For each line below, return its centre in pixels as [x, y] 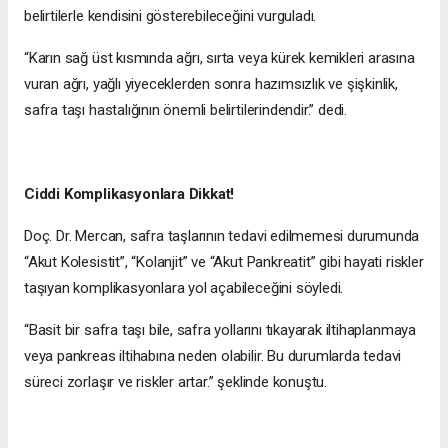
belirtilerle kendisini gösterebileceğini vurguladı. [170, 16]
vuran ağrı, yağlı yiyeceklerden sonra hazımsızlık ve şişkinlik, [211, 84]
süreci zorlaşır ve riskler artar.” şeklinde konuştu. [176, 382]
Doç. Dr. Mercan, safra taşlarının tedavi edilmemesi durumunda [222, 236]
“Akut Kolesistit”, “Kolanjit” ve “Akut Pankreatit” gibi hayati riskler [224, 262]
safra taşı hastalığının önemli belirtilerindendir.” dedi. [186, 110]
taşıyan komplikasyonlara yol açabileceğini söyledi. [184, 288]
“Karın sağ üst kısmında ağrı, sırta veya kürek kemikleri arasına [219, 58]
